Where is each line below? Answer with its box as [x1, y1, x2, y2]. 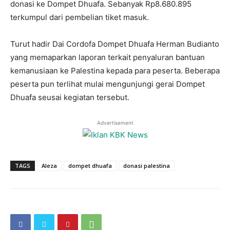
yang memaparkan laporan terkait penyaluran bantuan [10, 52, 205, 62]
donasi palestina [123, 162, 170, 169]
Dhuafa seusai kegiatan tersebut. [10, 92, 129, 102]
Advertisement [97, 120, 133, 126]
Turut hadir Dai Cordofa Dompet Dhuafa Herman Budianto [10, 39, 219, 49]
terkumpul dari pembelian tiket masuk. [10, 12, 149, 22]
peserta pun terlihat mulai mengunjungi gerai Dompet [10, 79, 205, 89]
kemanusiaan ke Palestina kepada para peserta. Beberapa [10, 66, 220, 75]
